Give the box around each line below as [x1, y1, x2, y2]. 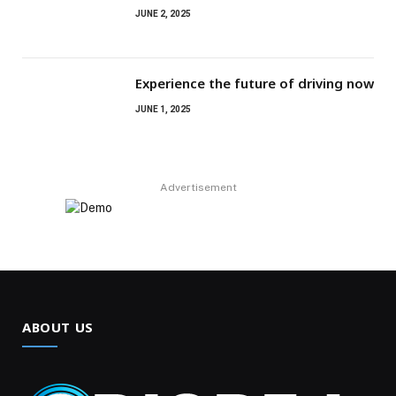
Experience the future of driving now [135, 73, 374, 92]
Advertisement [159, 180, 237, 194]
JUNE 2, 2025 [135, 8, 191, 19]
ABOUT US [22, 317, 94, 336]
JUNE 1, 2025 [135, 103, 191, 114]
